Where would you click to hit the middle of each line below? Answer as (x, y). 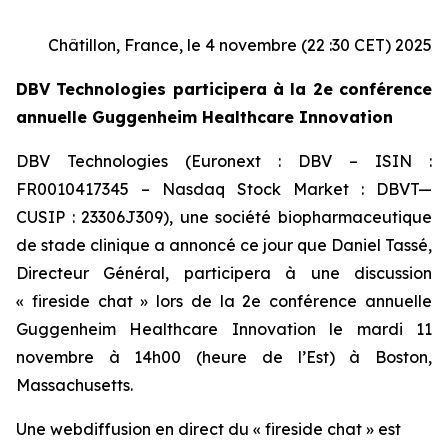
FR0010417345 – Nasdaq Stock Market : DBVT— (224, 189)
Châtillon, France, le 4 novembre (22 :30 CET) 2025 (240, 45)
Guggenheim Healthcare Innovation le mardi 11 (224, 329)
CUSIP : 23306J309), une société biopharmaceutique (224, 217)
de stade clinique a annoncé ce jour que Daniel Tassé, (224, 245)
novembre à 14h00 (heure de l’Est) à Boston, (224, 357)
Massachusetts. (74, 385)
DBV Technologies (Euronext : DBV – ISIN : (224, 161)
